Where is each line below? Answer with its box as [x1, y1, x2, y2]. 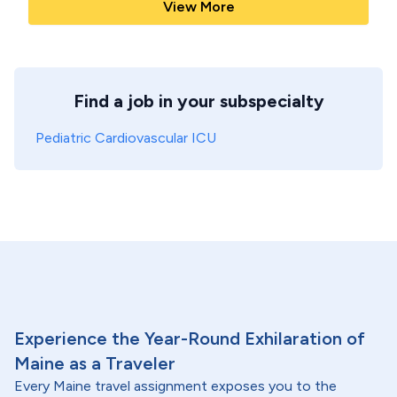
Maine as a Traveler [14, 353, 175, 374]
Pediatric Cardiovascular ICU [35, 129, 216, 146]
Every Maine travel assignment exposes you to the [14, 378, 337, 394]
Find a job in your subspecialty [73, 90, 324, 112]
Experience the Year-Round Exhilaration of [14, 328, 365, 349]
